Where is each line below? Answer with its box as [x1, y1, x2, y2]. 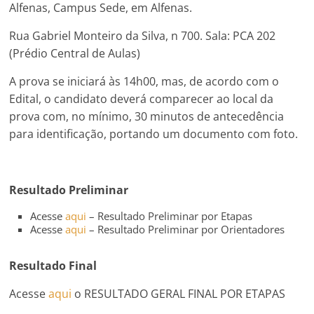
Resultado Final [9, 257, 97, 273]
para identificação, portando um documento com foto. [9, 125, 299, 142]
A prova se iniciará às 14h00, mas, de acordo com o [9, 73, 280, 89]
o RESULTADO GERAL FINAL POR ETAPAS [71, 285, 286, 301]
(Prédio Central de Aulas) [9, 45, 141, 61]
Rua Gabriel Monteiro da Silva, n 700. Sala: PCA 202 [9, 27, 276, 43]
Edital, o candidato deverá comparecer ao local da [9, 90, 274, 107]
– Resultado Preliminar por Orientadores [86, 221, 285, 236]
